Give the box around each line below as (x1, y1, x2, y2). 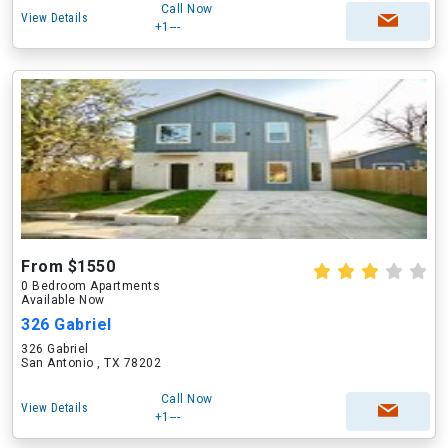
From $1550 (21, 257, 115, 276)
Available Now (21, 293, 105, 307)
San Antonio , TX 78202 (21, 356, 161, 370)
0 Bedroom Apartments (21, 279, 160, 293)
